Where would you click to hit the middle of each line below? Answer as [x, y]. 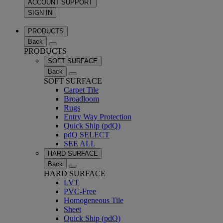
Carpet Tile [81, 90]
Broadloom [81, 99]
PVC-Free [80, 191]
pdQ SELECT [87, 135]
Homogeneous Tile [94, 200]
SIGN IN [40, 13]
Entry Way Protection [98, 117]
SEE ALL [80, 144]
